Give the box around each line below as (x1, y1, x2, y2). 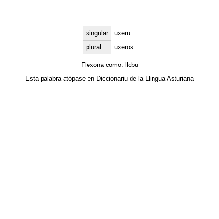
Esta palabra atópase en (25, 74, 96, 82)
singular (86, 29, 108, 37)
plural (86, 44, 101, 51)
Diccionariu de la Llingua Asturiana (96, 74, 194, 82)
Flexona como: (81, 61, 125, 68)
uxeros (114, 44, 133, 51)
